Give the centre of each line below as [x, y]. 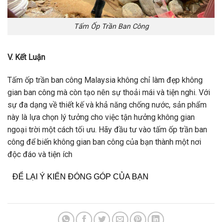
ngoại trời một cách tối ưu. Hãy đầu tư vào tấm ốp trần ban [107, 129]
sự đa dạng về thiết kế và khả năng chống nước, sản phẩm [107, 105]
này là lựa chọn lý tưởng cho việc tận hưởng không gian [101, 117]
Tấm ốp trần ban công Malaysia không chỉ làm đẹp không [105, 80]
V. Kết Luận [26, 57]
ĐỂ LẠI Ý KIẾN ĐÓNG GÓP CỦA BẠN [81, 177]
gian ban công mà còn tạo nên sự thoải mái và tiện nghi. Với [109, 92]
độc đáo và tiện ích [40, 154]
